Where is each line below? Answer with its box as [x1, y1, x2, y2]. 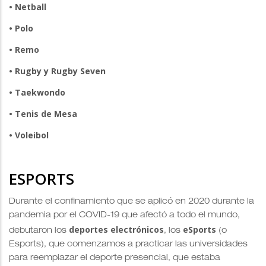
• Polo [9, 22, 33, 34]
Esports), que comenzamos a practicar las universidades [9, 240, 248, 249]
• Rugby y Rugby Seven [9, 65, 106, 77]
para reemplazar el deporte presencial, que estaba [9, 254, 220, 262]
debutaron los [9, 226, 69, 235]
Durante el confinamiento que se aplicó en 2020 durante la [9, 197, 254, 206]
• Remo [9, 43, 39, 55]
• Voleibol [9, 129, 49, 141]
